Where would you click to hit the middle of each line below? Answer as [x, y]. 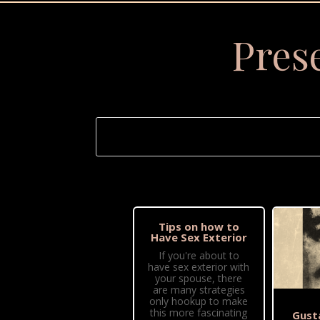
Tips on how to [199, 227]
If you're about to [199, 256]
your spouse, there [199, 279]
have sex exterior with [199, 267]
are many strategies [199, 290]
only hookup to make [199, 301]
